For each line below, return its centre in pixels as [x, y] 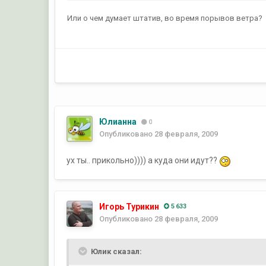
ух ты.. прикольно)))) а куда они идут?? [143, 161]
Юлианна [118, 122]
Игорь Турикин [129, 206]
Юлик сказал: [116, 251]
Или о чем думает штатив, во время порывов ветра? [165, 18]
